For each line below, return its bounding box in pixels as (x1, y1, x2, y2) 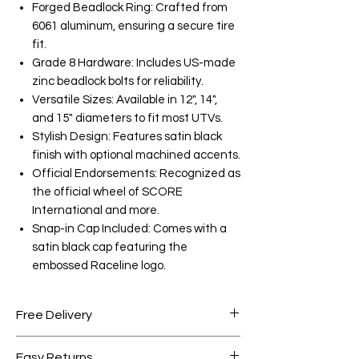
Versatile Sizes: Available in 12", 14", (32, 93, 217, 106)
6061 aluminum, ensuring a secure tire (32, 19, 235, 32)
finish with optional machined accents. (32, 148, 240, 161)
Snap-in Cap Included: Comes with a (32, 222, 227, 235)
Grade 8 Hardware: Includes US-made (32, 56, 236, 69)
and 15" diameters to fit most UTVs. (32, 111, 223, 124)
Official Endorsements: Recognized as (32, 167, 240, 179)
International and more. (32, 204, 159, 216)
